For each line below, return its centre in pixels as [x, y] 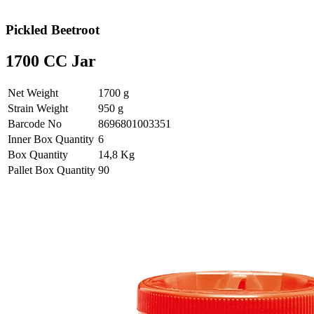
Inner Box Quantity [51, 139]
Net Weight [33, 93]
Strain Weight [38, 109]
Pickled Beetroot [53, 30]
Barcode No [35, 124]
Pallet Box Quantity [52, 170]
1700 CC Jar [51, 61]
